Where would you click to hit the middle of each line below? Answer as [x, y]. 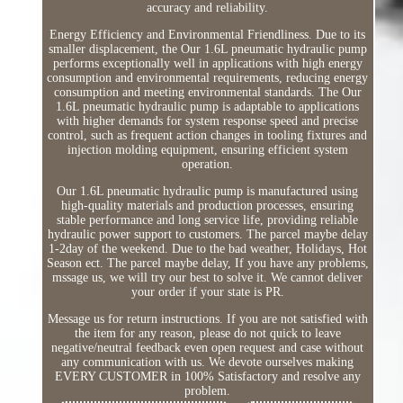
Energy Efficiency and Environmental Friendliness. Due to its [208, 35]
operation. [208, 165]
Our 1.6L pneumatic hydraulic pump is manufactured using [208, 192]
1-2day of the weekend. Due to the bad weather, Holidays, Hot [207, 249]
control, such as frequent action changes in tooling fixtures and [208, 136]
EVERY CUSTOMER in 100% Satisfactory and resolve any [207, 377]
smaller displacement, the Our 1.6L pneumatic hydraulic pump [207, 49]
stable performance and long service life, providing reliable [208, 220]
